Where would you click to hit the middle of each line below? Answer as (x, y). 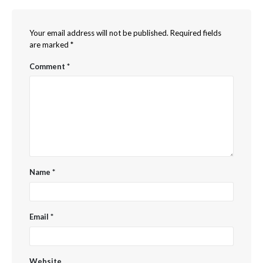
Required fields (196, 33)
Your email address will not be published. (99, 33)
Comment (48, 66)
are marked (50, 45)
